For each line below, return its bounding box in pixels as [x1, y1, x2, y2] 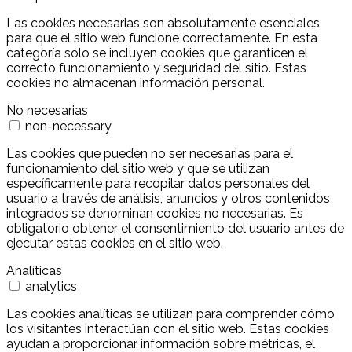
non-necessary [25, 119, 112, 134]
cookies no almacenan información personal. [6, 75, 265, 91]
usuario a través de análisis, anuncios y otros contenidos [6, 191, 330, 207]
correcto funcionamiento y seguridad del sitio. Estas [6, 60, 306, 76]
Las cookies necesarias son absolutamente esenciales [6, 16, 320, 31]
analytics [25, 279, 77, 295]
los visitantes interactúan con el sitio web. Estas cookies [6, 321, 329, 337]
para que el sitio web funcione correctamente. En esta [6, 31, 317, 46]
